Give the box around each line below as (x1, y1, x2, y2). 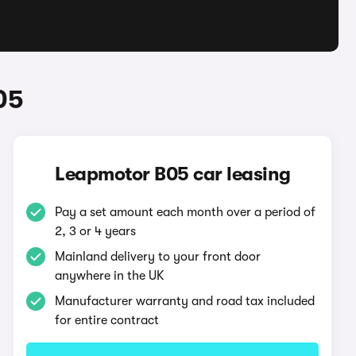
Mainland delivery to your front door (55, 250, 261, 264)
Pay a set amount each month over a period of (55, 205, 316, 219)
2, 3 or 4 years (55, 224, 137, 238)
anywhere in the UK (55, 269, 165, 283)
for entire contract (55, 313, 160, 327)
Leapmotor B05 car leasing (55, 163, 291, 185)
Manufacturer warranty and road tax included (55, 294, 315, 308)
